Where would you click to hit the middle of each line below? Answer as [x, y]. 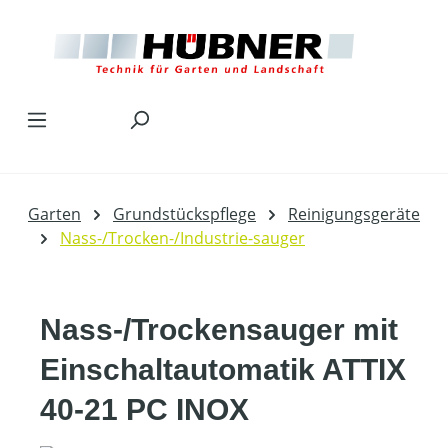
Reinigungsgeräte [354, 213]
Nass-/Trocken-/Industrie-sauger [182, 237]
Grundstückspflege [184, 213]
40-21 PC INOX [144, 409]
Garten [54, 213]
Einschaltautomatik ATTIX [223, 369]
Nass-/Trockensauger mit [219, 329]
